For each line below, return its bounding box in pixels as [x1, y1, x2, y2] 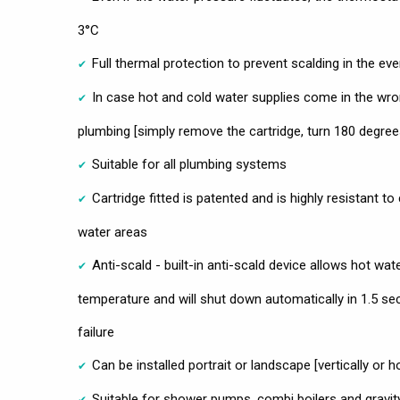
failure [78, 323, 114, 340]
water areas [78, 223, 147, 240]
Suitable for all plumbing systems [92, 155, 287, 172]
